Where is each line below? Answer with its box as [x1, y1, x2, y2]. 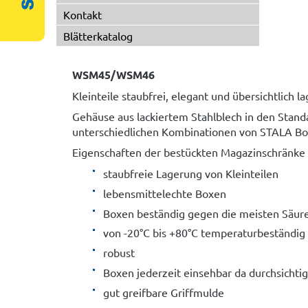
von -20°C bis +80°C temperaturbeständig [102, 225, 305, 240]
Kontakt [63, 8, 102, 21]
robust [102, 245, 135, 260]
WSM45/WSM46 [72, 67, 155, 82]
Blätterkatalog [63, 29, 133, 43]
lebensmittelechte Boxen [102, 186, 226, 200]
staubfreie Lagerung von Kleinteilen [102, 166, 278, 180]
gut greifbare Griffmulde [102, 285, 224, 299]
